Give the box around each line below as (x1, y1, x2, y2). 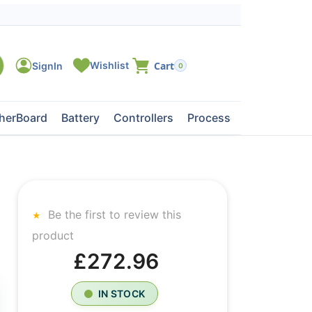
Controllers (113, 111, 173, 125)
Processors (187, 111, 248, 125)
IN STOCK (97, 288, 146, 299)
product (32, 228, 74, 242)
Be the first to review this (45, 208, 181, 221)
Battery (61, 111, 100, 125)
